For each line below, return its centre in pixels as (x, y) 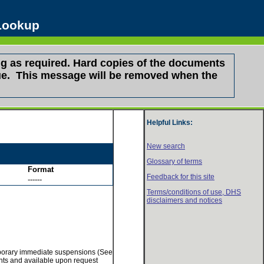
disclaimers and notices (184, 200)
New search (166, 146)
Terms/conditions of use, (186, 192)
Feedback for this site (181, 177)
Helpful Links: (170, 123)
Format (41, 169)
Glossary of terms (174, 161)
